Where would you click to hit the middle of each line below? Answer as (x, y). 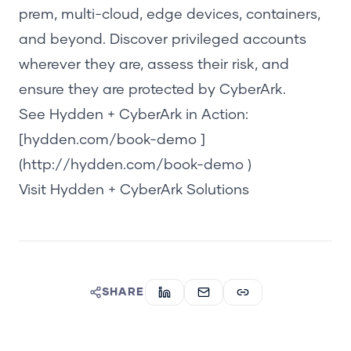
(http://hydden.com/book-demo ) (135, 165)
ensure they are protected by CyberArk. (152, 90)
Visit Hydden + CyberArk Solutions (134, 190)
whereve (47, 65)
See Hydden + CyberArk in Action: (134, 115)
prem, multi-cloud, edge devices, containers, (170, 14)
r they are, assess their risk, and (183, 65)
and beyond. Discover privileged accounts (163, 40)
